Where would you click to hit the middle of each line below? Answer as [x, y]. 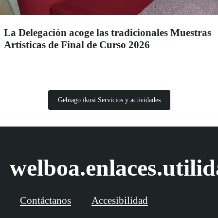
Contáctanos [45, 200]
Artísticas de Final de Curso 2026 [77, 45]
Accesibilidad [120, 200]
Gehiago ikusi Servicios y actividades [109, 100]
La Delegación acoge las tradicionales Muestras [108, 32]
